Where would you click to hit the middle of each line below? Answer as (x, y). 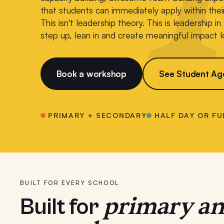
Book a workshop (91, 73)
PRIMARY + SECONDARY (96, 115)
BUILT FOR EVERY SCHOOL (69, 183)
